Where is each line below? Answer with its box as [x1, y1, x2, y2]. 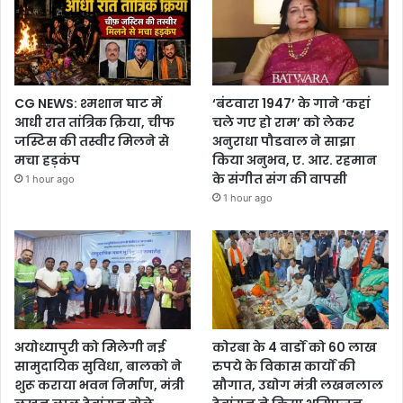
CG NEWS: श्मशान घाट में [14, 94, 162, 112]
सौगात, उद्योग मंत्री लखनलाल [212, 376, 384, 395]
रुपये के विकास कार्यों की [212, 357, 356, 376]
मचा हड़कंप [14, 150, 80, 169]
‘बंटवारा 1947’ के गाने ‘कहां [212, 94, 372, 112]
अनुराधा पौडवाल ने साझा [212, 131, 356, 150]
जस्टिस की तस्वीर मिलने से [14, 131, 169, 150]
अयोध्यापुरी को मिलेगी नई [14, 338, 166, 357]
